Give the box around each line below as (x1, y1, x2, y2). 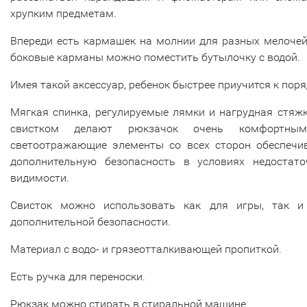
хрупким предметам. (10, 7, 116, 21)
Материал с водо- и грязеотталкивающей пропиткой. (10, 243, 282, 256)
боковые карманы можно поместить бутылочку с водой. (10, 51, 300, 64)
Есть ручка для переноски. (10, 270, 145, 284)
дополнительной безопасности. (10, 215, 171, 229)
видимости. (10, 171, 69, 185)
